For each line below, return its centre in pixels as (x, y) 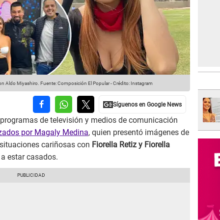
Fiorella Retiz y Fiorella (131, 145)
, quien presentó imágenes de (139, 133)
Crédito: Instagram (133, 83)
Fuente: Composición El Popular (74, 83)
